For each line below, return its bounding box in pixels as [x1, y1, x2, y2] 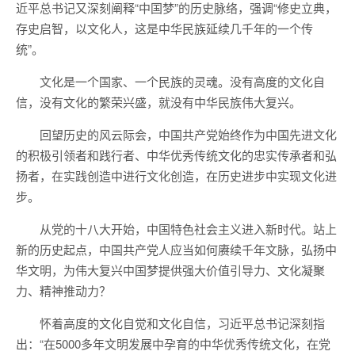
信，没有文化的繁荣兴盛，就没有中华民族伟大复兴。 [16, 94, 301, 110]
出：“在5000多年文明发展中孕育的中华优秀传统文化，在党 [16, 335, 330, 352]
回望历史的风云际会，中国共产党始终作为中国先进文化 [40, 126, 337, 143]
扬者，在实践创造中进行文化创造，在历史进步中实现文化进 [16, 167, 337, 184]
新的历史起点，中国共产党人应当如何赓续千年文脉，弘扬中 [16, 241, 337, 258]
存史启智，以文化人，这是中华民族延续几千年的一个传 [16, 20, 313, 36]
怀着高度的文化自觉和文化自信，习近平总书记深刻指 [40, 315, 325, 331]
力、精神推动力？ [16, 282, 111, 299]
